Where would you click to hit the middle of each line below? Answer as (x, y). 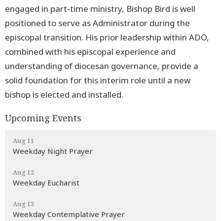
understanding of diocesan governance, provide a (102, 66)
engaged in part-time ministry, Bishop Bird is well (100, 8)
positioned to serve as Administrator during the (97, 23)
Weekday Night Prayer (53, 151)
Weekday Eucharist (46, 183)
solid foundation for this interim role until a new (98, 80)
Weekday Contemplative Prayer (69, 214)
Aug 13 (23, 204)
